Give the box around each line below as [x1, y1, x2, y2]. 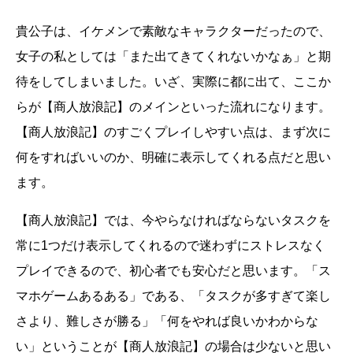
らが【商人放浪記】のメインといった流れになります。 [16, 100, 331, 114]
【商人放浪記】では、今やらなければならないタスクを [16, 214, 331, 228]
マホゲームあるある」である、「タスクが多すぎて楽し [16, 289, 331, 303]
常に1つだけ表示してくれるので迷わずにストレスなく [16, 239, 325, 253]
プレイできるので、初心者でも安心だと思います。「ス [16, 264, 331, 278]
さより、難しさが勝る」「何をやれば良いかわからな [16, 314, 318, 329]
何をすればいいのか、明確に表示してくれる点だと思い [16, 150, 331, 165]
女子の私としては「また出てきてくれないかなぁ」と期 [16, 50, 331, 64]
